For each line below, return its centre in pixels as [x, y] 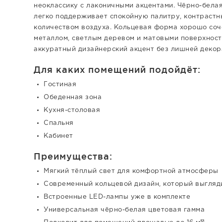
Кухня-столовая [72, 110]
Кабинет [58, 136]
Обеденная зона [73, 97]
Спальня [59, 123]
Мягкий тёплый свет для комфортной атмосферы [131, 171]
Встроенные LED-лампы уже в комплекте [117, 197]
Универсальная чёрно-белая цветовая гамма [124, 210]
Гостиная [60, 84]
